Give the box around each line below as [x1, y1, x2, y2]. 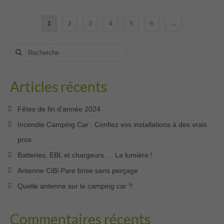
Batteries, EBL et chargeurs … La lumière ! [17, 150, 152, 159]
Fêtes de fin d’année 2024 [17, 104, 100, 113]
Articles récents [10, 77, 107, 95]
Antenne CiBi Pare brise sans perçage [17, 166, 138, 174]
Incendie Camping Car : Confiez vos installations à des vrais [17, 120, 207, 128]
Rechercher [9, 44, 48, 52]
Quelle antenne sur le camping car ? [17, 181, 132, 190]
